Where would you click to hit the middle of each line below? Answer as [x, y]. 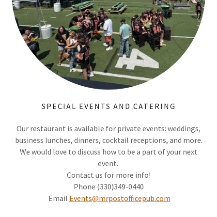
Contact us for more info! [108, 175]
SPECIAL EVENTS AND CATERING [108, 106]
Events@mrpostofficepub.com [120, 198]
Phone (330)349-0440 [108, 186]
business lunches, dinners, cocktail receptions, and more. [108, 140]
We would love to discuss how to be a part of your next [108, 152]
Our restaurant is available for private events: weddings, [108, 128]
